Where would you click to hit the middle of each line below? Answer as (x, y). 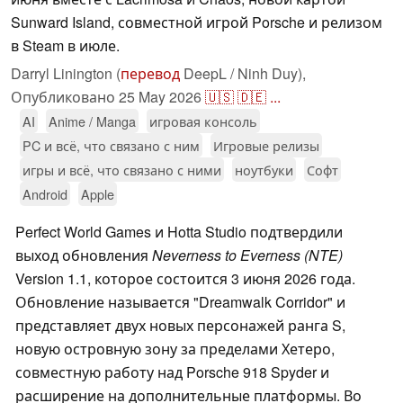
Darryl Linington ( (66, 74)
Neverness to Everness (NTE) (247, 255)
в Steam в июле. (65, 46)
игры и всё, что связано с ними (122, 170)
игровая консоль (203, 121)
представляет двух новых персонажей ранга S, (180, 326)
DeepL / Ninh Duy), (243, 74)
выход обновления (84, 255)
